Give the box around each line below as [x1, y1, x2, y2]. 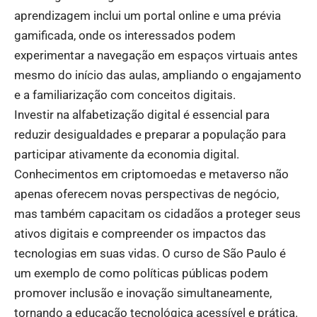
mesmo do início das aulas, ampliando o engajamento [14, 67, 301, 82]
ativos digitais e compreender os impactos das [14, 226, 266, 241]
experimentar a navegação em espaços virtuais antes [14, 47, 298, 62]
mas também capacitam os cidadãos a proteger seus [14, 206, 301, 221]
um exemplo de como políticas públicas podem [14, 265, 268, 280]
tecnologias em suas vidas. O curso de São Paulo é [14, 246, 286, 260]
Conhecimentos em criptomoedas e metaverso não [14, 166, 289, 181]
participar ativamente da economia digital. [14, 146, 239, 161]
